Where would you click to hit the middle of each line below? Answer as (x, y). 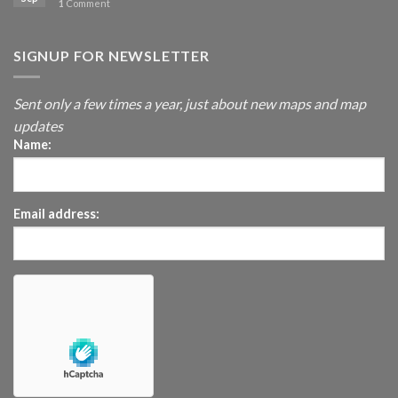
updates (38, 126)
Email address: (56, 213)
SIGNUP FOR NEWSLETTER (111, 55)
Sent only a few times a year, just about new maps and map (190, 104)
